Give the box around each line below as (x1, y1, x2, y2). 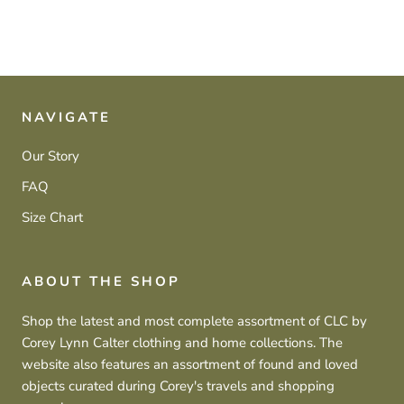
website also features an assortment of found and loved (22, 354, 358, 373)
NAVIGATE (22, 107, 111, 126)
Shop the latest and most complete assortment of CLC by (22, 311, 367, 330)
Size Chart (22, 207, 83, 226)
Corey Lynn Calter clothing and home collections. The (22, 333, 343, 352)
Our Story (22, 146, 79, 165)
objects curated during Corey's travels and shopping (22, 376, 335, 395)
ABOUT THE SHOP (22, 271, 180, 290)
